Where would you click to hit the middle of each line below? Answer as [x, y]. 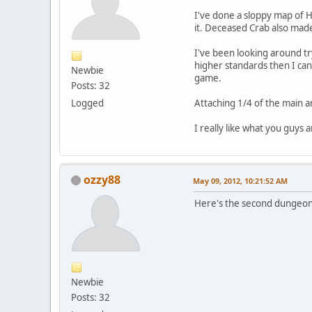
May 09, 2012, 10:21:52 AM [240, 180]
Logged [87, 103]
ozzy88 [102, 179]
